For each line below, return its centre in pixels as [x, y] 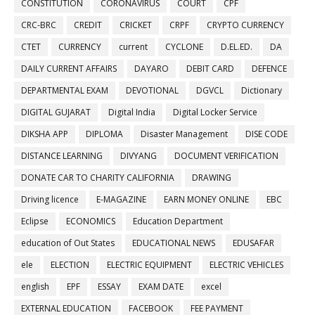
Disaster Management [184, 134]
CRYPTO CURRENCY [245, 25]
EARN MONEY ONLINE [206, 200]
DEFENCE [269, 69]
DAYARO [152, 69]
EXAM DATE [161, 287]
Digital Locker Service [215, 112]
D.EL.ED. [237, 47]
